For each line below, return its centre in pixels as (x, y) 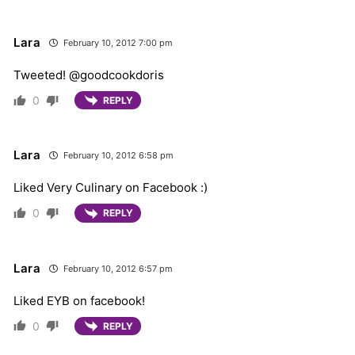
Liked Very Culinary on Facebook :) (111, 188)
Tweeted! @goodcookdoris (89, 75)
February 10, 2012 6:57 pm (116, 268)
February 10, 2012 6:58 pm (117, 156)
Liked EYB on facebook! (79, 300)
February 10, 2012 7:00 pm (116, 43)
